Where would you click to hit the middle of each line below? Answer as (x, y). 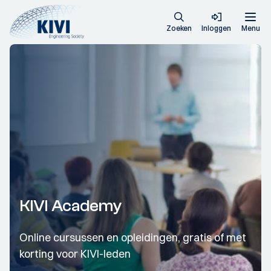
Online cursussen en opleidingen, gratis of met (133, 237)
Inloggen (216, 28)
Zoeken (179, 28)
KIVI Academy (70, 206)
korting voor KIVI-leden (75, 254)
